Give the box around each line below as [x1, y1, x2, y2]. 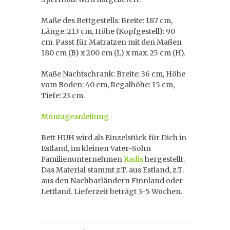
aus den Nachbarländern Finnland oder [41, 176, 183, 185]
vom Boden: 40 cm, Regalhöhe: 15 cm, [41, 80, 175, 89]
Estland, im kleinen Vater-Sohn [41, 144, 151, 153]
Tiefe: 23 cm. [41, 91, 85, 100]
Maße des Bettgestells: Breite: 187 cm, [41, 16, 172, 25]
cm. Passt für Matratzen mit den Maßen [41, 37, 182, 47]
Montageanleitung [41, 112, 109, 121]
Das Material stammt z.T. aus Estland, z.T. [41, 165, 184, 175]
